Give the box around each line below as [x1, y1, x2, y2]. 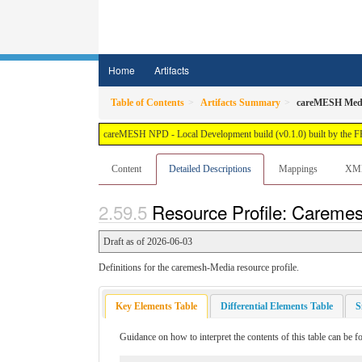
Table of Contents [111, 97, 184, 108]
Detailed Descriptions [169, 163, 251, 175]
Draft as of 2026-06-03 [103, 236, 192, 248]
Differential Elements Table [220, 300, 333, 312]
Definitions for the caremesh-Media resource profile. [99, 262, 299, 274]
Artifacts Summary [200, 97, 280, 108]
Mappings [279, 163, 318, 175]
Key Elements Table [116, 300, 198, 312]
